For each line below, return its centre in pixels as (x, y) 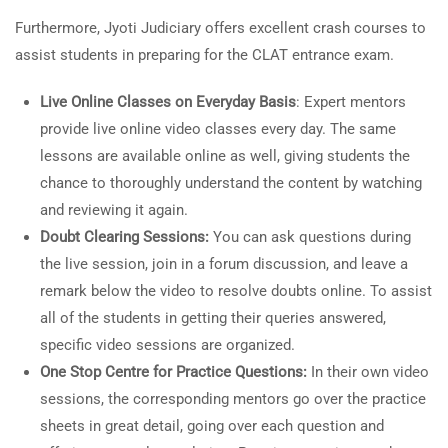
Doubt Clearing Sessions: (124, 237)
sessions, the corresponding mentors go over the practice (233, 399)
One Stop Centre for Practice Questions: (173, 372)
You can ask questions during (310, 237)
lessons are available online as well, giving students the (225, 156)
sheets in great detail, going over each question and (212, 426)
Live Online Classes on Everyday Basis (168, 102)
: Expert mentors (351, 102)
